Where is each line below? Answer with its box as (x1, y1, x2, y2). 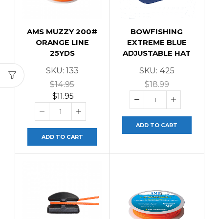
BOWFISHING (131, 27, 183, 36)
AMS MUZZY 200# (27, 27, 98, 36)
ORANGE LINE (35, 38, 89, 47)
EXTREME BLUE (127, 38, 187, 47)
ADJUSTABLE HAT (123, 48, 191, 58)
